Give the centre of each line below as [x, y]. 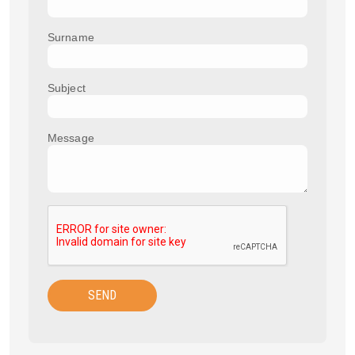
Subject [67, 88]
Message [71, 137]
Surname [71, 38]
